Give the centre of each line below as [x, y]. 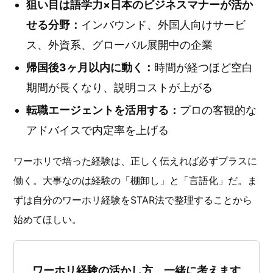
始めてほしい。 [48, 219]
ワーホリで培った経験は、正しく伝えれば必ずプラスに [135, 161]
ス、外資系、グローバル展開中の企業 [119, 45]
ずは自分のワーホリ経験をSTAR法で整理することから [133, 200]
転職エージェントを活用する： [103, 110]
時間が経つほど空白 [204, 67]
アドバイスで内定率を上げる [97, 130]
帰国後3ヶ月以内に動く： [90, 67]
